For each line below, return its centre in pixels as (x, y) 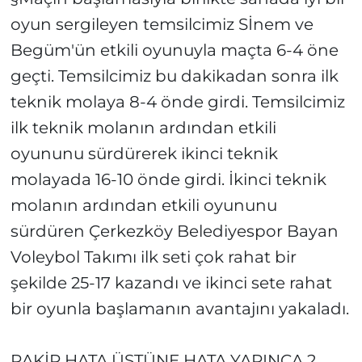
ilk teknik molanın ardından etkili (143, 128)
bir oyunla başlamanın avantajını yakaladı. (179, 309)
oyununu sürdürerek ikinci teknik (144, 154)
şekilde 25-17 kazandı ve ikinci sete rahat (171, 283)
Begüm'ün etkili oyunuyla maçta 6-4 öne (174, 51)
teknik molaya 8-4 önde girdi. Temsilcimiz (177, 102)
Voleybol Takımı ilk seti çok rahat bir (153, 257)
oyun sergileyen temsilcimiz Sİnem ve (162, 25)
